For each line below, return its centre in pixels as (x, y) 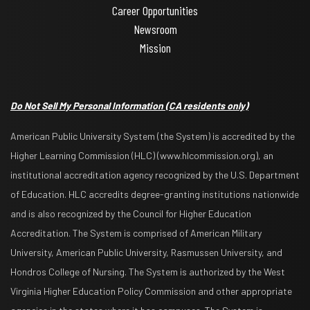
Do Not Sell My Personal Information (88, 105)
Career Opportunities (155, 10)
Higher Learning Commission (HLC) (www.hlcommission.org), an (142, 155)
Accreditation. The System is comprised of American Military (136, 232)
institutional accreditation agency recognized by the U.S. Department (155, 174)
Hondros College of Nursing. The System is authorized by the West (148, 271)
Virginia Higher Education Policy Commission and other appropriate (151, 291)
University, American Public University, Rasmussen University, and (146, 252)
